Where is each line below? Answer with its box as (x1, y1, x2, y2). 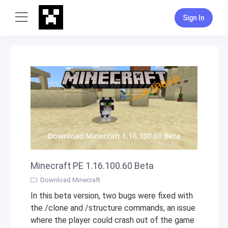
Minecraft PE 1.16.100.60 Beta (31, 160, 154, 171)
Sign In (183, 14, 205, 22)
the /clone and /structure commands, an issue (31, 203, 195, 213)
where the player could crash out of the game (31, 215, 194, 225)
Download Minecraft (40, 176, 100, 184)
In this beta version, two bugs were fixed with (31, 191, 193, 201)
